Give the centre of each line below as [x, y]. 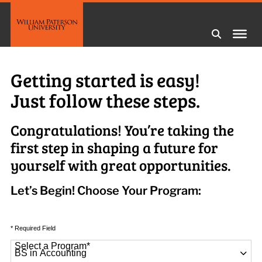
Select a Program [51, 246]
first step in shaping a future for [114, 147]
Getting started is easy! [105, 80]
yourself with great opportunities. [120, 165]
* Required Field [33, 228]
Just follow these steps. [105, 100]
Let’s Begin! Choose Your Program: [106, 191]
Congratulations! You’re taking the [122, 130]
